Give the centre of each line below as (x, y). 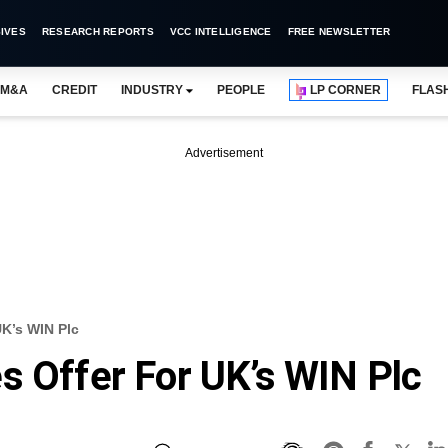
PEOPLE (241, 90)
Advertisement (224, 153)
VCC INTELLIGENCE (220, 31)
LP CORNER (346, 90)
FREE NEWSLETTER (339, 31)
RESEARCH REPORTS (97, 31)
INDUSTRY (151, 90)
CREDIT (74, 90)
